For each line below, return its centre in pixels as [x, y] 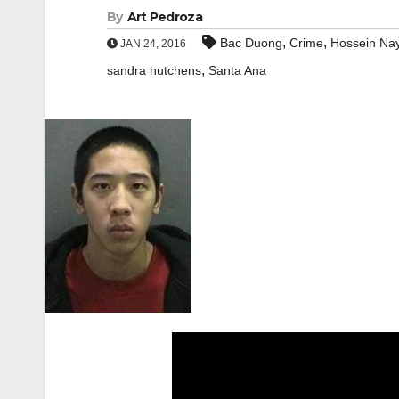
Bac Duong [251, 43]
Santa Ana [237, 70]
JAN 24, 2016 [152, 44]
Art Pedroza [164, 17]
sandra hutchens [154, 70]
